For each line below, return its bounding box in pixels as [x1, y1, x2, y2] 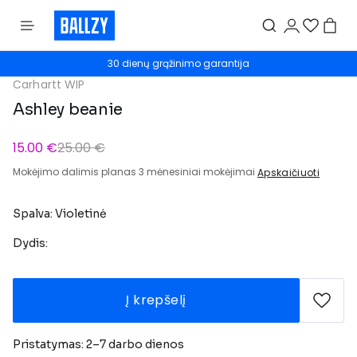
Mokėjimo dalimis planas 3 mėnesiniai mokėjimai [13, 165, 257, 178]
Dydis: [13, 235, 48, 250]
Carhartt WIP [13, 76, 85, 92]
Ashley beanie [13, 100, 123, 120]
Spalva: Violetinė [13, 206, 107, 221]
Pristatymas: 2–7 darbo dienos [13, 336, 184, 351]
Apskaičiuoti [257, 165, 320, 179]
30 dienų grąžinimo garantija [108, 57, 249, 70]
